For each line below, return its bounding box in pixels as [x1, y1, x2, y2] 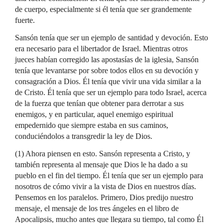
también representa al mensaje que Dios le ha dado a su [15, 160, 188, 169]
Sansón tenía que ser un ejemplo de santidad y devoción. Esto [15, 33, 208, 42]
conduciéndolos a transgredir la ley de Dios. [15, 132, 152, 140]
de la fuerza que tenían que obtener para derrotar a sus [15, 99, 184, 108]
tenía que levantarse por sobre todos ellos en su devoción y [15, 66, 199, 75]
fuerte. [15, 16, 35, 24]
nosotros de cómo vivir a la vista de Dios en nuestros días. [15, 182, 196, 191]
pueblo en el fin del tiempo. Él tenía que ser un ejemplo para [15, 171, 203, 180]
